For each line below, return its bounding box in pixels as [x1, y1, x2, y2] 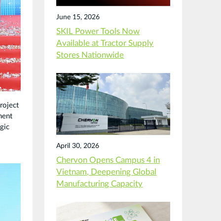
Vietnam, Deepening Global [56, 168, 157, 176]
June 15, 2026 [56, 14, 100, 21]
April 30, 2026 [56, 142, 100, 149]
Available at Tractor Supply [56, 39, 154, 48]
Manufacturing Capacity [56, 180, 143, 188]
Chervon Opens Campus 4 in [56, 156, 160, 164]
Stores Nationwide [56, 51, 124, 60]
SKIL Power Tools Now [56, 28, 140, 36]
